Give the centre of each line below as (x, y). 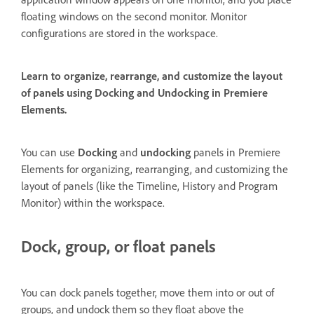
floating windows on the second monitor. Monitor (134, 16)
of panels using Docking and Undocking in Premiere (144, 93)
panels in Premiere (235, 153)
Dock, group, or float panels (118, 247)
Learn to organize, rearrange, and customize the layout (152, 76)
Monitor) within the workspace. (93, 203)
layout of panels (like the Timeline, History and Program (149, 186)
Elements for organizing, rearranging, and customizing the (155, 170)
